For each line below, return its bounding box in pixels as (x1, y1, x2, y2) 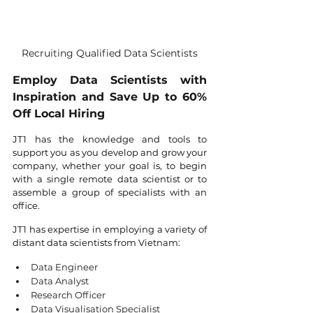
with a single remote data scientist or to (13, 173, 207, 185)
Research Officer (31, 289, 105, 301)
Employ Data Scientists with (13, 73, 207, 87)
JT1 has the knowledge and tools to (13, 133, 207, 145)
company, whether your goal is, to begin (13, 160, 207, 172)
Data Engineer (31, 261, 98, 273)
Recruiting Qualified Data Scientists (22, 47, 198, 60)
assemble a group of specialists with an (13, 187, 207, 198)
